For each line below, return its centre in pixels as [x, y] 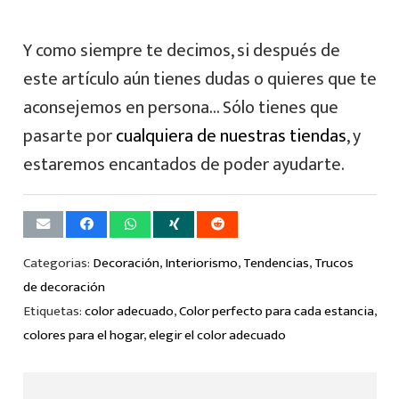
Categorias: [57, 264]
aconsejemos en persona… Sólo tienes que [180, 108]
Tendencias [276, 264]
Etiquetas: [53, 312]
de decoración [64, 288]
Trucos [334, 264]
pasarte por [69, 137]
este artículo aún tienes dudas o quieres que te [199, 80]
